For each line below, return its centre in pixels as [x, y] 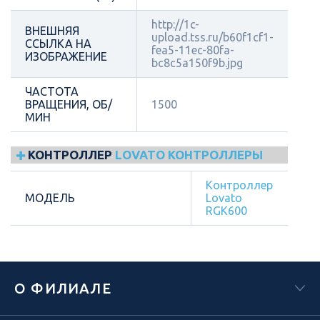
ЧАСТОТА [52, 91]
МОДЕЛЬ [50, 197]
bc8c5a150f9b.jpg [197, 62]
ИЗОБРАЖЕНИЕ [66, 56]
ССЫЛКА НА [58, 43]
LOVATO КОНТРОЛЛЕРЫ [189, 154]
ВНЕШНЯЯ [52, 30]
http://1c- [175, 24]
